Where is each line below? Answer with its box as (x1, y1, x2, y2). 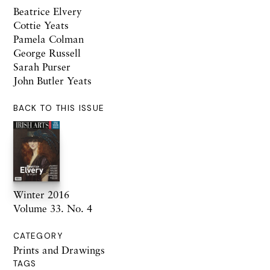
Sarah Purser (13, 60, 71, 73)
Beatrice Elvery (13, 4, 82, 17)
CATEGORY (13, 230, 63, 241)
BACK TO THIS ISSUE (13, 102, 105, 113)
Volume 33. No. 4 (13, 201, 92, 215)
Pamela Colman (13, 32, 84, 45)
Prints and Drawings (13, 243, 105, 256)
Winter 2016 (13, 187, 69, 201)
